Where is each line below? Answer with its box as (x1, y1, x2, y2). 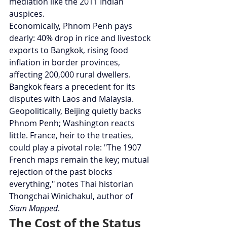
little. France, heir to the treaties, (9, 130, 135, 141)
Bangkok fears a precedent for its (9, 81, 137, 93)
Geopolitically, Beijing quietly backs (9, 105, 143, 117)
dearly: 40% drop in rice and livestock (9, 32, 153, 44)
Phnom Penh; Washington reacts (9, 118, 137, 129)
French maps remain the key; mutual (9, 154, 151, 166)
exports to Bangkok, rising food (9, 45, 130, 56)
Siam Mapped (9, 203, 58, 214)
